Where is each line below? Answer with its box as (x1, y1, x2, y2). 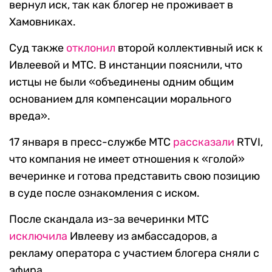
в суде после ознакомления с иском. (9, 186, 200, 200)
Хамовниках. (9, 15, 76, 29)
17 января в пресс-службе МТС (9, 135, 173, 149)
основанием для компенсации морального (9, 92, 231, 106)
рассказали (173, 135, 234, 149)
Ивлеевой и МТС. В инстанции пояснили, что (9, 58, 242, 72)
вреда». (9, 109, 50, 123)
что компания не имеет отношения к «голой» (9, 152, 245, 166)
